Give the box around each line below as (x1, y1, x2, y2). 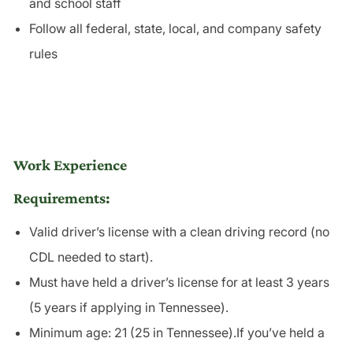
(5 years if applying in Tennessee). (28, 299, 229, 315)
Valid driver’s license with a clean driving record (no (28, 223, 329, 240)
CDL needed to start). (28, 248, 153, 265)
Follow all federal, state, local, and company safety (28, 20, 321, 36)
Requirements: (13, 188, 110, 206)
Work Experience (13, 155, 127, 173)
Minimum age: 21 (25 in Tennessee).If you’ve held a (28, 324, 325, 340)
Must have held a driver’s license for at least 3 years (28, 273, 329, 290)
